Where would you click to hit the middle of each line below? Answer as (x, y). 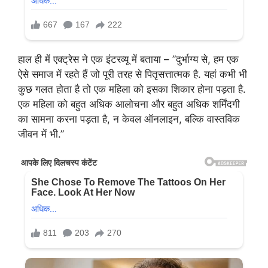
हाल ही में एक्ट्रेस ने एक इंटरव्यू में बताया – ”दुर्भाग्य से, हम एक (128, 59)
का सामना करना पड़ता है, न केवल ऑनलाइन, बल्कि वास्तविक (129, 119)
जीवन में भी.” (41, 134)
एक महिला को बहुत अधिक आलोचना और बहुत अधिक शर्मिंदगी (129, 104)
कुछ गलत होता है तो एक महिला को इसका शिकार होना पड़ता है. (132, 89)
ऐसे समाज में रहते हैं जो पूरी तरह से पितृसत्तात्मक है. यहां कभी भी (133, 74)
